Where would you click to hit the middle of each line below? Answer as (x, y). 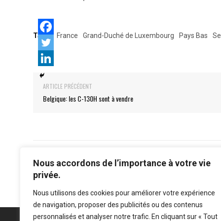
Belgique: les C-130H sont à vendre (88, 98)
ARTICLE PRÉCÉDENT (68, 86)
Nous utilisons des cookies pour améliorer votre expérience (124, 193)
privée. (47, 175)
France (67, 35)
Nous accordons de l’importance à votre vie (122, 163)
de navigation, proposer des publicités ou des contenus (118, 205)
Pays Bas (193, 35)
